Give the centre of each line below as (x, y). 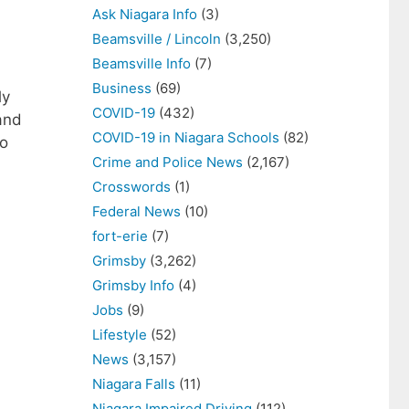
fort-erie (120, 236)
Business (122, 88)
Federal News (136, 211)
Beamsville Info (142, 63)
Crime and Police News (168, 162)
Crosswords (131, 187)
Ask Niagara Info (145, 14)
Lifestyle (120, 335)
